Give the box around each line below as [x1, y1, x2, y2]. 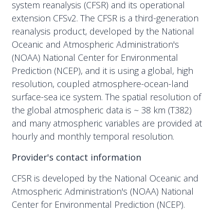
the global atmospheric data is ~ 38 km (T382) [12, 104, 192, 116]
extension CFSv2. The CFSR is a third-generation [12, 12, 199, 24]
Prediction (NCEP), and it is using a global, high [12, 65, 193, 76]
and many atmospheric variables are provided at [12, 117, 202, 129]
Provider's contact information [12, 151, 141, 163]
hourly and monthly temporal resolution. [12, 130, 174, 142]
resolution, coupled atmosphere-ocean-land [12, 78, 189, 90]
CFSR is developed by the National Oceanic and [12, 172, 199, 184]
